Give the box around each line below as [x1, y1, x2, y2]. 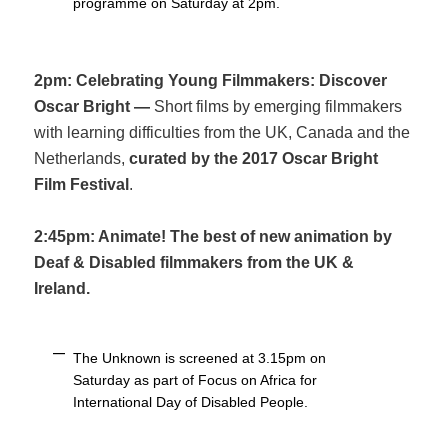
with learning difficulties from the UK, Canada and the [34, 123, 411, 141]
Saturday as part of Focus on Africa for [73, 371, 318, 388]
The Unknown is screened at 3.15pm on [73, 349, 327, 366]
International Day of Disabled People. [73, 393, 309, 410]
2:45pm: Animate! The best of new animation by [34, 227, 393, 245]
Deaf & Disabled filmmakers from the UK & [34, 253, 355, 271]
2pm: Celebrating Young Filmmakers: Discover [34, 71, 388, 89]
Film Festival [34, 175, 130, 193]
